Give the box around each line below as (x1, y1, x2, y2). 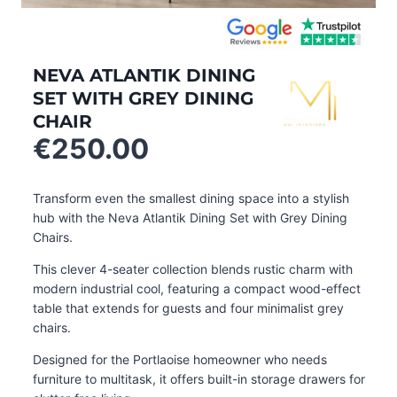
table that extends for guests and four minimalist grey (32, 300, 344, 315)
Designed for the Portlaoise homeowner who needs (32, 352, 327, 367)
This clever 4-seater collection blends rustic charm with (32, 261, 353, 276)
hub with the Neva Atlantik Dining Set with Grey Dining (32, 210, 347, 225)
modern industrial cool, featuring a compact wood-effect (32, 281, 361, 296)
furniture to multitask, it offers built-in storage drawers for (32, 371, 365, 386)
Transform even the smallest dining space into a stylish (32, 191, 349, 206)
